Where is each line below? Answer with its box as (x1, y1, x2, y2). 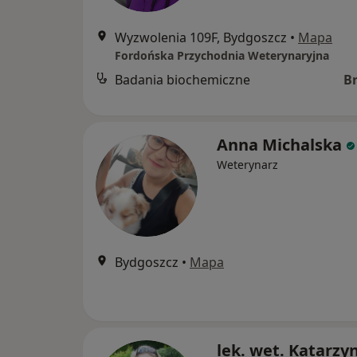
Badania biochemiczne (115, 71, 250, 89)
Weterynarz (217, 157, 278, 173)
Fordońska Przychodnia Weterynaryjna (115, 48, 329, 64)
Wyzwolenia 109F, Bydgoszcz (115, 29, 287, 47)
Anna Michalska (217, 134, 342, 156)
